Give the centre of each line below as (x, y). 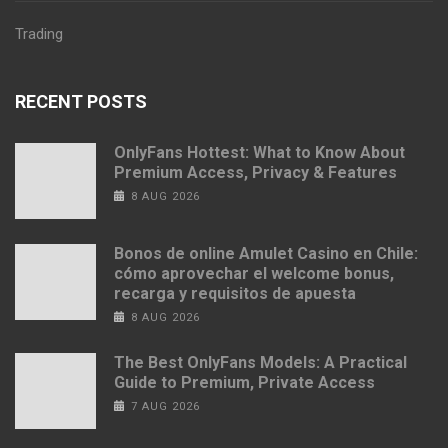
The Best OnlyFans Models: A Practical (260, 362)
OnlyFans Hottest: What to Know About (259, 152)
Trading (39, 33)
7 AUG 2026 (165, 406)
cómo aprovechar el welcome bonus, (254, 273)
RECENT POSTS (81, 101)
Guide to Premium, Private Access (244, 382)
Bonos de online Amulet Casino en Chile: (266, 253)
